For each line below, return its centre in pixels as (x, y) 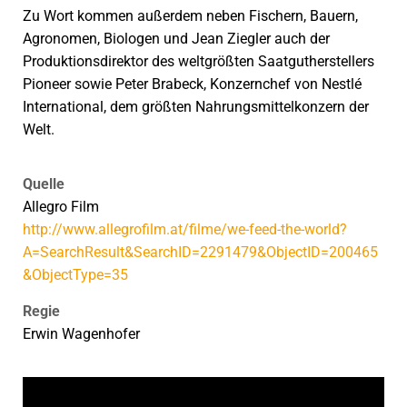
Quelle (44, 184)
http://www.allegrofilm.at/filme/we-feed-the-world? (185, 229)
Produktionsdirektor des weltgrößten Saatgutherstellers (199, 61)
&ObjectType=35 (75, 275)
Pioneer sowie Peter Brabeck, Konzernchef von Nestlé (192, 84)
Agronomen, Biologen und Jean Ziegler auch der (176, 39)
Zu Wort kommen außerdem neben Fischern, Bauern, (190, 16)
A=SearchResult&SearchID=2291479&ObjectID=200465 (200, 252)
